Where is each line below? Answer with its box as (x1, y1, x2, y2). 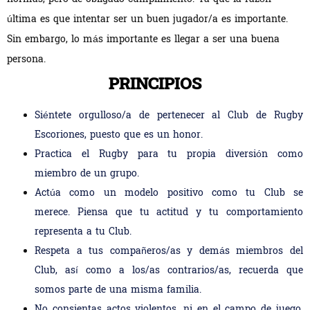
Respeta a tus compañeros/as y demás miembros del (35, 244, 303, 259)
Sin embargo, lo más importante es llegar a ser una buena (7, 33, 280, 47)
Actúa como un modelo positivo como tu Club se (35, 186, 303, 201)
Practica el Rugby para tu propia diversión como (35, 147, 303, 162)
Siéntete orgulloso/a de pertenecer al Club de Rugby (35, 109, 303, 123)
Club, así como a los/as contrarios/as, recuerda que (35, 264, 303, 278)
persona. (7, 53, 46, 67)
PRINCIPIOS (109, 73, 201, 98)
